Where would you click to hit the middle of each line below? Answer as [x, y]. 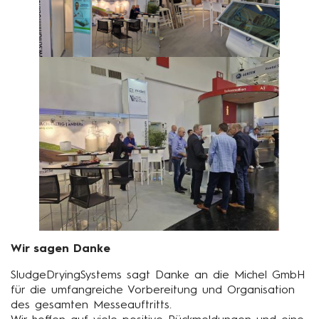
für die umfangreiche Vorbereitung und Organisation [153, 290]
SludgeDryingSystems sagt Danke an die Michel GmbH [158, 275]
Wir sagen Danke [61, 249]
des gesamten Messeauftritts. [91, 305]
